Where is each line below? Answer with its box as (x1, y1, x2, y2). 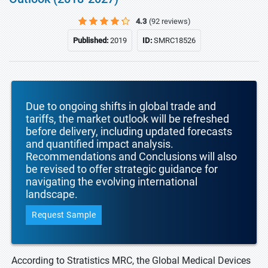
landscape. (26, 188, 78, 200)
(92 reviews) (149, 17, 191, 26)
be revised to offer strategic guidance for (26, 163, 218, 175)
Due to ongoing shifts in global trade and (26, 100, 216, 112)
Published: (72, 36, 110, 45)
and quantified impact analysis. (26, 138, 173, 150)
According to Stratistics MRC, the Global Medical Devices (11, 255, 251, 266)
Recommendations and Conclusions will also (26, 150, 237, 163)
